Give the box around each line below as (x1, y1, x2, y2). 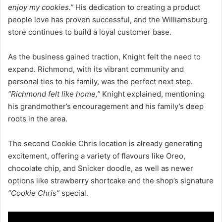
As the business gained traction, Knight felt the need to (8, 52, 201, 61)
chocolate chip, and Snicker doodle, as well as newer (8, 163, 193, 173)
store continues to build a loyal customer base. (8, 27, 171, 37)
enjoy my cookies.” (8, 2, 73, 12)
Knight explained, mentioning (102, 89, 205, 99)
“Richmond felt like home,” (8, 89, 102, 99)
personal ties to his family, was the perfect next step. (8, 76, 193, 86)
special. (59, 188, 88, 198)
